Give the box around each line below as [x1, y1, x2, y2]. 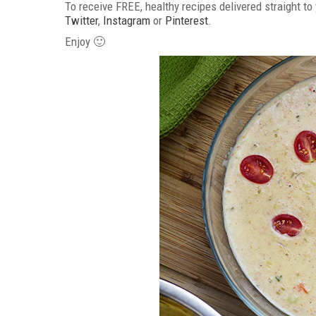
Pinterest [165, 13, 208, 28]
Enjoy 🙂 [65, 35, 105, 49]
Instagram [103, 13, 150, 28]
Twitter [65, 13, 98, 28]
